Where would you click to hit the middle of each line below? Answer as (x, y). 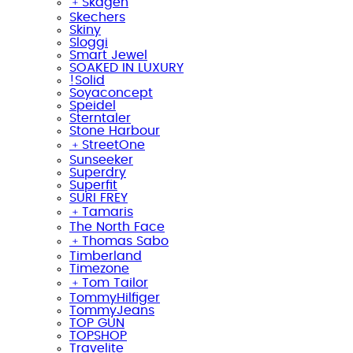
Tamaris (108, 212)
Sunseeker (101, 160)
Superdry (98, 172)
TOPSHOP (98, 335)
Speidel (93, 105)
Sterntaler (100, 118)
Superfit (93, 185)
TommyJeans (112, 310)
